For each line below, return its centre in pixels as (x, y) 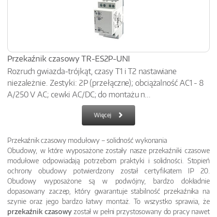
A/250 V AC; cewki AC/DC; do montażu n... (79, 94)
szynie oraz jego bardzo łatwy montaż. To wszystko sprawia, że (108, 201)
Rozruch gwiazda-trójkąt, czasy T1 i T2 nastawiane (92, 71)
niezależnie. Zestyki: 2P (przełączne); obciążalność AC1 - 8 (106, 83)
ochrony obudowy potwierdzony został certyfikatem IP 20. (108, 170)
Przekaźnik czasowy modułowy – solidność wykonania (87, 140)
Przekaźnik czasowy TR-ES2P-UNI (69, 59)
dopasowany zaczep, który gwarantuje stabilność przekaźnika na (108, 191)
